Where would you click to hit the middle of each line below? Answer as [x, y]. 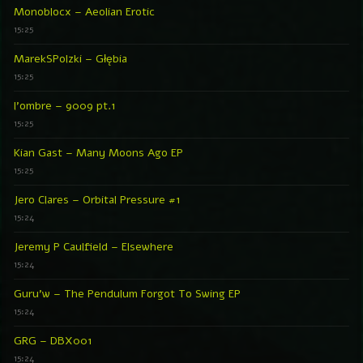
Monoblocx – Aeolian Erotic [84, 11]
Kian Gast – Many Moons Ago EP [98, 152]
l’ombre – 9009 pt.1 [65, 105]
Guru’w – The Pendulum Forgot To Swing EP [127, 293]
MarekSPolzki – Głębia [70, 58]
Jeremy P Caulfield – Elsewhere [94, 246]
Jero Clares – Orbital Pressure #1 [97, 199]
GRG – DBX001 [53, 340]
